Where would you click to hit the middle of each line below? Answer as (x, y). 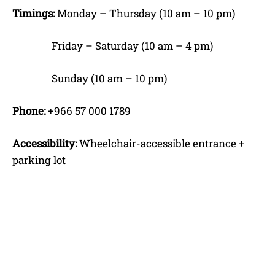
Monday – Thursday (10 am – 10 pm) (145, 13)
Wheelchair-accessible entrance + (161, 143)
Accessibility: (45, 143)
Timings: (33, 13)
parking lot (39, 160)
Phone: (29, 110)
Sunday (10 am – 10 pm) (90, 78)
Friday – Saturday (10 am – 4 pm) (113, 45)
